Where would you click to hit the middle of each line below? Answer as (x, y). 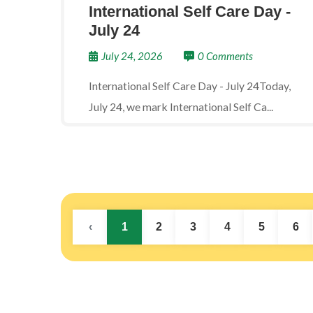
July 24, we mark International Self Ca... (181, 107)
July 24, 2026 (132, 56)
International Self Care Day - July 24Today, (190, 86)
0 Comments (225, 56)
